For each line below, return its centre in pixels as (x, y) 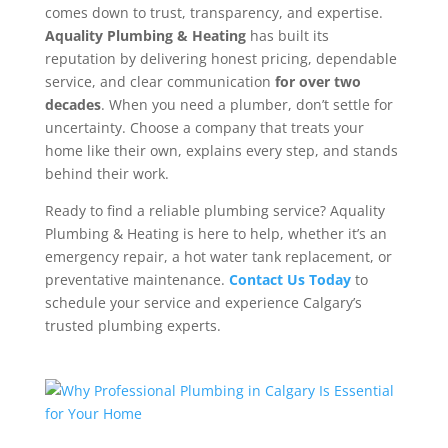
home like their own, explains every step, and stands (221, 150)
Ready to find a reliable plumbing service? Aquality (214, 210)
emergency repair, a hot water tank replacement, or (218, 256)
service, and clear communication (159, 81)
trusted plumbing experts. (132, 325)
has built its (287, 35)
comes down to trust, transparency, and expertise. (213, 12)
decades (72, 104)
